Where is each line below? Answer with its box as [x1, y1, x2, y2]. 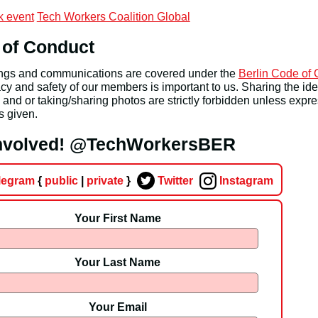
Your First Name [74, 211, 161, 224]
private [86, 174, 126, 187]
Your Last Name [75, 256, 161, 269]
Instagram [216, 174, 273, 187]
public [44, 174, 78, 187]
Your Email [88, 300, 147, 313]
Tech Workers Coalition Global [36, 9, 190, 23]
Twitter [154, 174, 193, 187]
